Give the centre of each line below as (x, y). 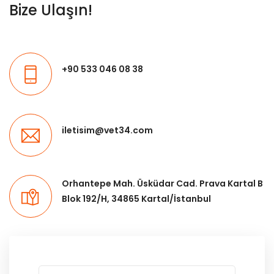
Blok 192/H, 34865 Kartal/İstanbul (136, 199)
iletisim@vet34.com (107, 130)
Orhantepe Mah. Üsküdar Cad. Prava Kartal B (162, 183)
